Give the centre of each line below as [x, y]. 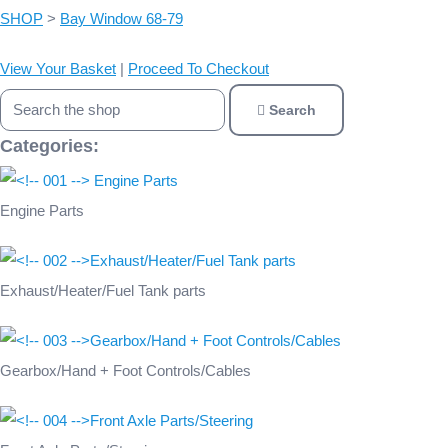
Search [292, 110]
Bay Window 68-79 [121, 19]
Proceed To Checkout [198, 69]
